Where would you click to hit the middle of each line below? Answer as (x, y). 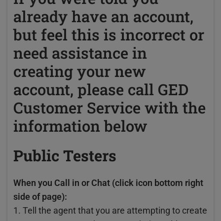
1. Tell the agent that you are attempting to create (110, 210)
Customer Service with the (110, 107)
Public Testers (65, 155)
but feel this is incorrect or (109, 34)
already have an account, (103, 16)
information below (80, 126)
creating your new (80, 71)
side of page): (40, 196)
